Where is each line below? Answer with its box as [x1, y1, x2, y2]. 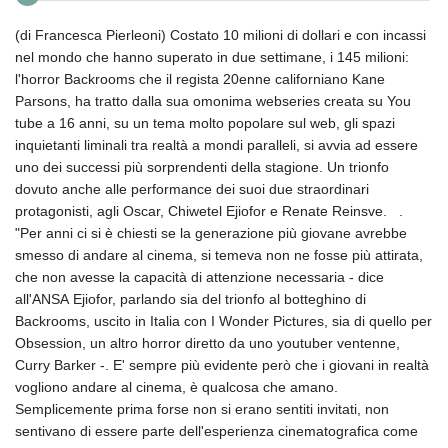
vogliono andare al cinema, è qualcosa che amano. [15, 378, 338, 395]
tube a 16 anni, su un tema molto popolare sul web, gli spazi [15, 114, 395, 131]
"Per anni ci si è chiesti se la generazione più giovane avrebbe [15, 224, 407, 241]
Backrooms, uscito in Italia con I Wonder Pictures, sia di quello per [15, 312, 432, 329]
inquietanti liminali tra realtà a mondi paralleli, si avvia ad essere [15, 136, 418, 153]
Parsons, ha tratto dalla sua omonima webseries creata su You [15, 92, 411, 109]
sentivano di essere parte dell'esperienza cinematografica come [15, 422, 418, 439]
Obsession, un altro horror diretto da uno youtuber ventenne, [15, 334, 400, 351]
